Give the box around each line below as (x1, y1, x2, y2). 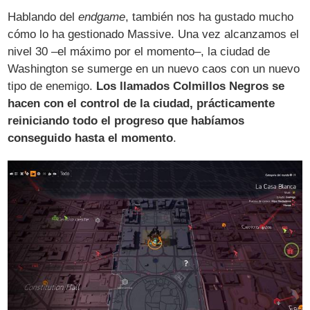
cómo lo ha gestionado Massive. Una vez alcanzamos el (8, 28, 300, 42)
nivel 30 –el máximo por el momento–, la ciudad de (8, 45, 271, 59)
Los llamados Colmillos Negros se (96, 80, 285, 93)
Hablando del (8, 10, 79, 24)
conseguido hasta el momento (8, 131, 174, 145)
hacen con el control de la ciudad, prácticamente (8, 97, 275, 111)
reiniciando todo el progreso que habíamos (8, 114, 245, 128)
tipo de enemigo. (8, 80, 97, 93)
